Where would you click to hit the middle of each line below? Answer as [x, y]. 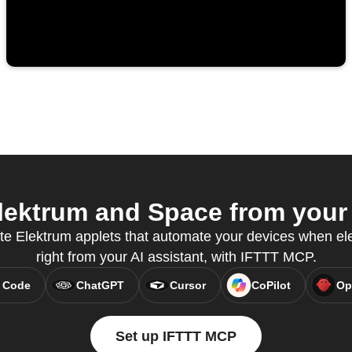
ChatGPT [100, 286]
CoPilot [271, 286]
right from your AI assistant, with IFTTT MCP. [176, 257]
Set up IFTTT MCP [176, 337]
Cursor [187, 286]
